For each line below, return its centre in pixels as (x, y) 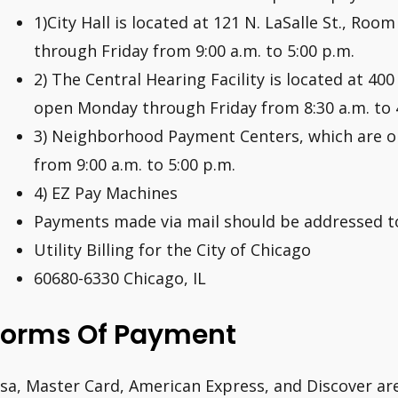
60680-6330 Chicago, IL (120, 278)
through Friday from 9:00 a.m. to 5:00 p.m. (194, 50)
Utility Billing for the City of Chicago (172, 249)
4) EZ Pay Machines (106, 192)
